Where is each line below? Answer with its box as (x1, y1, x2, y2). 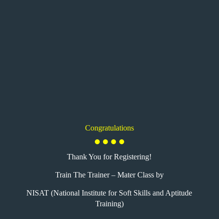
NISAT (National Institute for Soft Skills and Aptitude (26, 188, 193, 197)
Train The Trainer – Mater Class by (55, 170, 164, 179)
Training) (95, 199, 124, 208)
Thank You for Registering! (67, 153, 152, 161)
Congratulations (85, 124, 134, 132)
